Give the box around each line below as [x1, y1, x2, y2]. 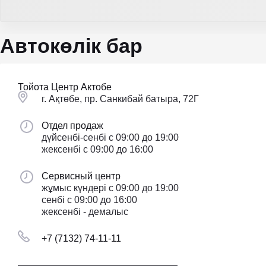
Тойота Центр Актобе [18, 82, 112, 93]
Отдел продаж [42, 121, 103, 131]
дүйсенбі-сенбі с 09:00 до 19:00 [42, 132, 179, 143]
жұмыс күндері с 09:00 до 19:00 [42, 183, 179, 194]
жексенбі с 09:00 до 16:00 [42, 144, 153, 155]
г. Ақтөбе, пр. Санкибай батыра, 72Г [42, 94, 199, 104]
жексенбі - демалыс [42, 207, 128, 217]
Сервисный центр [42, 171, 121, 182]
